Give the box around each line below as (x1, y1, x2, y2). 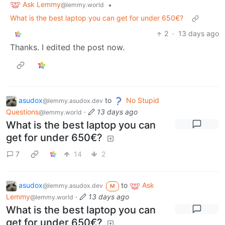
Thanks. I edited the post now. (10, 42, 125, 53)
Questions (6, 107, 39, 117)
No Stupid (126, 96, 159, 105)
